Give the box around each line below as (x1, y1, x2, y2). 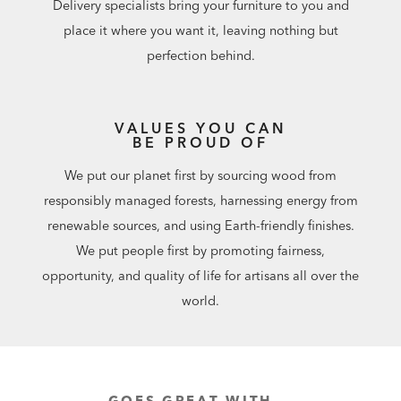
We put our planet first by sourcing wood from (64, 166, 337, 183)
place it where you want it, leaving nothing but (63, 22, 338, 39)
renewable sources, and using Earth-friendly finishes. (47, 217, 354, 234)
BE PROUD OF (132, 133, 269, 152)
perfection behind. (146, 47, 255, 64)
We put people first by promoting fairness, (76, 242, 325, 259)
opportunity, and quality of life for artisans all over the (42, 267, 359, 284)
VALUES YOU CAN (115, 119, 286, 138)
